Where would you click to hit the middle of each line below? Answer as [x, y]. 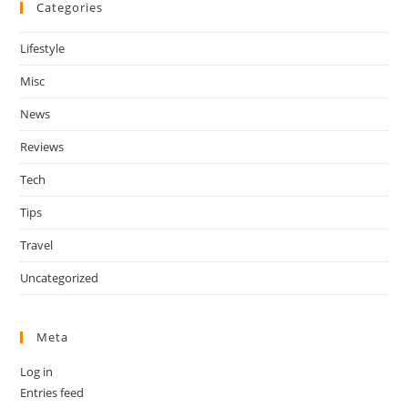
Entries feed [52, 392]
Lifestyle [43, 48]
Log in [37, 371]
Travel [37, 245]
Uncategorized [60, 277]
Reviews [42, 146]
